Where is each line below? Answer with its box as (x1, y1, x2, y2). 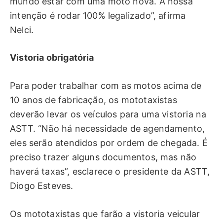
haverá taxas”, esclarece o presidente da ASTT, (10, 166, 210, 177)
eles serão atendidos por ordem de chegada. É (10, 137, 208, 148)
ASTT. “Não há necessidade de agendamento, (10, 123, 205, 134)
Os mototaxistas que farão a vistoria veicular (10, 208, 200, 219)
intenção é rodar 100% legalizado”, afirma (10, 10, 186, 21)
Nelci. (10, 24, 34, 35)
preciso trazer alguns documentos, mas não (10, 151, 197, 162)
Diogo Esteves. (10, 180, 74, 191)
